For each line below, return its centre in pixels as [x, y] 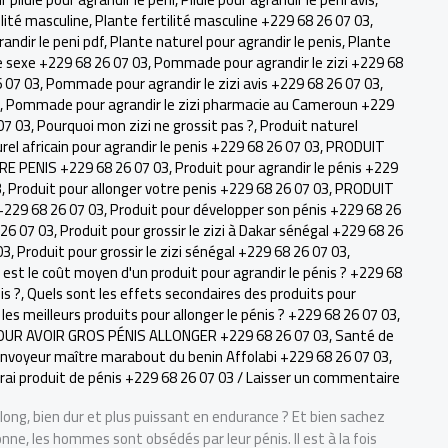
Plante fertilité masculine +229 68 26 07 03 [232, 20]
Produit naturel [309, 125]
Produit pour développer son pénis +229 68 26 [255, 209]
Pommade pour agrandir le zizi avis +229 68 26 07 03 [213, 83]
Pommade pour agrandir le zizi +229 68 [278, 62]
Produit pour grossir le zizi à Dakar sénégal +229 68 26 [231, 230]
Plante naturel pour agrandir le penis [226, 41]
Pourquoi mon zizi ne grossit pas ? [145, 125]
